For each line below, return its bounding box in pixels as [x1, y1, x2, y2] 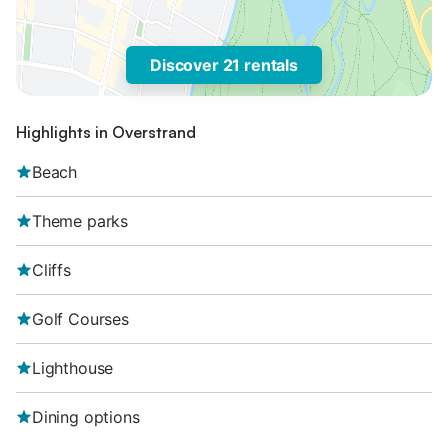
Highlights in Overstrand [16, 122, 196, 142]
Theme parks [32, 211, 129, 231]
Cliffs [32, 260, 71, 280]
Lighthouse [32, 358, 114, 378]
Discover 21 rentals [150, 55, 298, 75]
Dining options [32, 407, 140, 427]
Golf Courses [32, 309, 129, 329]
